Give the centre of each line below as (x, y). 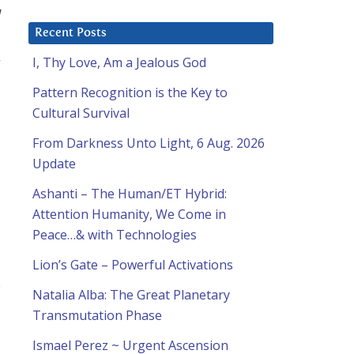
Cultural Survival (81, 113)
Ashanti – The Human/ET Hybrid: (130, 194)
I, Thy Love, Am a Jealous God (119, 63)
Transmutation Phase (97, 316)
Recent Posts (71, 33)
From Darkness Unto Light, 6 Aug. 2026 (149, 143)
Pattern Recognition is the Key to (130, 93)
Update (54, 164)
